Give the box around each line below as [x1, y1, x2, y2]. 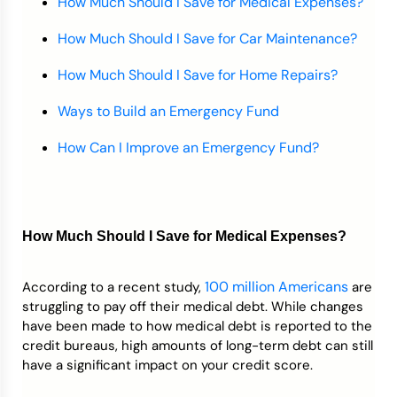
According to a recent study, [22, 278, 205, 296]
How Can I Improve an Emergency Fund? [58, 138, 319, 157]
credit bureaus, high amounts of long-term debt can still [22, 337, 373, 354]
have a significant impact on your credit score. [22, 356, 313, 374]
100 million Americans [205, 277, 348, 296]
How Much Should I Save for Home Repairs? [58, 66, 338, 84]
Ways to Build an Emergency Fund [58, 102, 279, 121]
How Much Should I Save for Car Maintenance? [58, 29, 357, 48]
